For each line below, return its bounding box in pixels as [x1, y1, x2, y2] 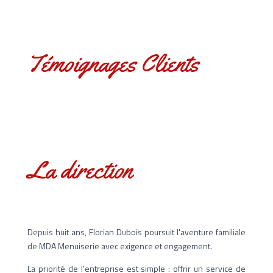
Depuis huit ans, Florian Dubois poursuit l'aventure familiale [27, 225, 246, 238]
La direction [27, 154, 132, 185]
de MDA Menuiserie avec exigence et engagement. [27, 239, 212, 252]
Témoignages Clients [27, 47, 199, 79]
